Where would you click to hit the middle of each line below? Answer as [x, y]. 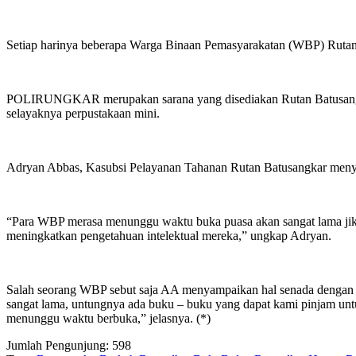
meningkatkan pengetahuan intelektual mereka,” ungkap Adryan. [169, 236]
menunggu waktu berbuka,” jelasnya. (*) [108, 319]
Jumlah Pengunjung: [58, 346]
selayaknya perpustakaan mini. [83, 114]
